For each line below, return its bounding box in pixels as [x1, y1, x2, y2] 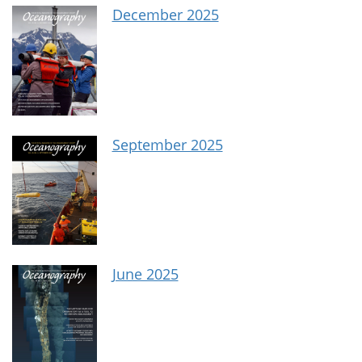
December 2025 [112, 5, 219, 25]
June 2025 [112, 263, 179, 284]
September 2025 [112, 134, 223, 154]
